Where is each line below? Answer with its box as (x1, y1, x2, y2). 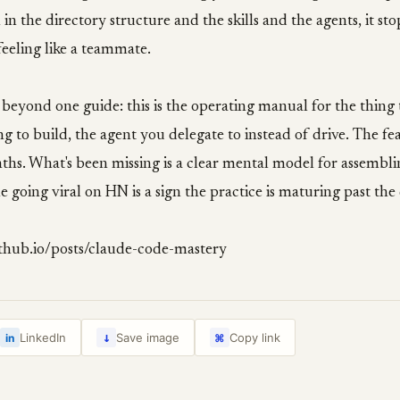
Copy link (229, 330, 280, 345)
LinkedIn (20, 330, 66, 345)
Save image (116, 330, 179, 345)
